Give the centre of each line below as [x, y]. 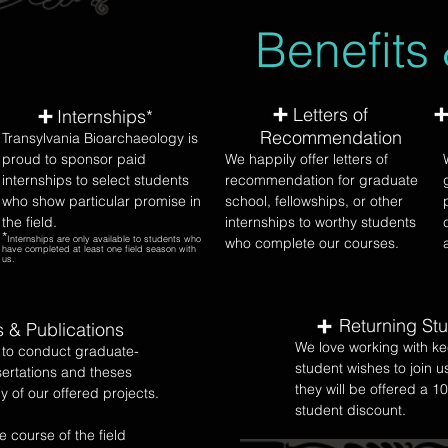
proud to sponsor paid [74, 159]
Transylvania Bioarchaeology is [100, 138]
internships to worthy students [320, 222]
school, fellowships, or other [314, 201]
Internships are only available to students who [104, 238]
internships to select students [95, 180]
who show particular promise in [101, 201]
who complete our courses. [312, 243]
